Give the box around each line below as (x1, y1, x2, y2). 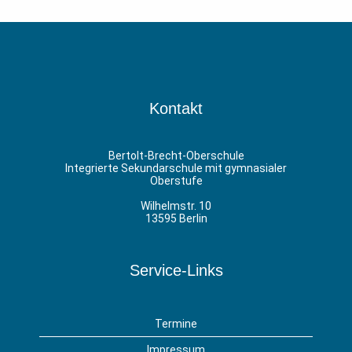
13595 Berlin (145, 212, 207, 225)
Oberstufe (149, 174, 203, 188)
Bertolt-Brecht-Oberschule (108, 149, 244, 163)
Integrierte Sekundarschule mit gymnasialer (65, 162, 287, 175)
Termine (155, 317, 197, 331)
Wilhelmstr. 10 (141, 200, 211, 213)
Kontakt (149, 100, 203, 118)
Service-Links (129, 262, 223, 280)
